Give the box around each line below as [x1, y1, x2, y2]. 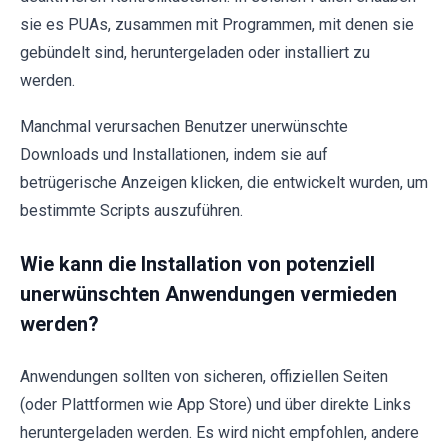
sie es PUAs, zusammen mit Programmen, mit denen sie [20, 14, 414, 34]
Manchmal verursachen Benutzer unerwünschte [20, 116, 348, 136]
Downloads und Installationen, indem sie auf [20, 144, 328, 164]
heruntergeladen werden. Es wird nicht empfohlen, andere [20, 422, 419, 442]
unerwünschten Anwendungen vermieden [20, 281, 397, 306]
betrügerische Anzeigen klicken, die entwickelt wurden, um [20, 172, 428, 192]
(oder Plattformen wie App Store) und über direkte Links [20, 394, 411, 414]
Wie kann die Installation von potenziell [20, 251, 375, 276]
